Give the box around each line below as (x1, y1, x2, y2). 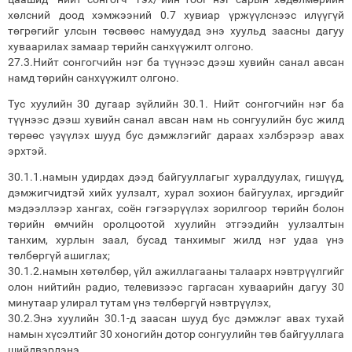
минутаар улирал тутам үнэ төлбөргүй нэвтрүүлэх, (8, 296, 271, 309)
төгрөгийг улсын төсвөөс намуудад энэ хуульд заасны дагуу (8, 24, 344, 37)
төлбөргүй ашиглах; (8, 249, 110, 262)
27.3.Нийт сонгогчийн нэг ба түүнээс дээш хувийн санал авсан (8, 56, 344, 68)
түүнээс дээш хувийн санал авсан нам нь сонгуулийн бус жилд (8, 113, 344, 126)
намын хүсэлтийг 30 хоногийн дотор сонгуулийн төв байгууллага (8, 328, 344, 340)
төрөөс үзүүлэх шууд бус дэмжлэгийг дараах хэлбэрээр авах (8, 129, 344, 141)
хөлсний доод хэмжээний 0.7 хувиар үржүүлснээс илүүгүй (8, 9, 344, 21)
